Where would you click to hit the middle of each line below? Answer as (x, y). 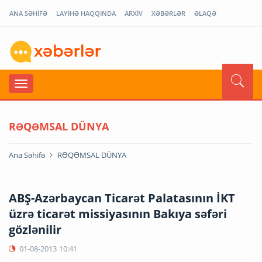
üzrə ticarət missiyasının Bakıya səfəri (118, 213)
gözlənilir (35, 229)
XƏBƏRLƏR (168, 13)
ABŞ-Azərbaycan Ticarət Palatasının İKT (122, 198)
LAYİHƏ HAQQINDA (86, 13)
